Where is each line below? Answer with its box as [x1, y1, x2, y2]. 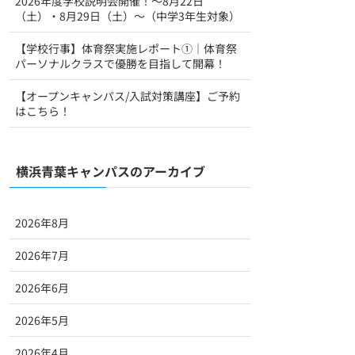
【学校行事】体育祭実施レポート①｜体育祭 [15, 40, 237, 56]
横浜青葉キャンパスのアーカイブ [16, 162, 205, 181]
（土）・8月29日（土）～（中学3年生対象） [15, 7, 240, 24]
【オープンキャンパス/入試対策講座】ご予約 [15, 87, 240, 104]
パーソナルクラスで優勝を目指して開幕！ [15, 55, 226, 71]
